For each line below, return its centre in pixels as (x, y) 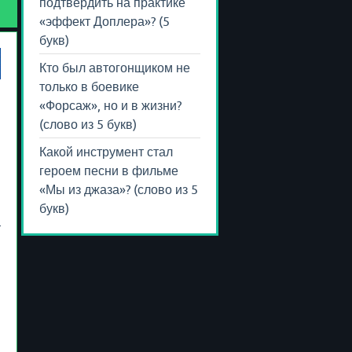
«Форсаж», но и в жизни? (110, 105)
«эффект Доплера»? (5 (104, 21)
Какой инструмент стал (106, 151)
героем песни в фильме (109, 170)
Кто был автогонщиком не (115, 67)
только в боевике (89, 86)
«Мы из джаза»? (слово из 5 (119, 189)
